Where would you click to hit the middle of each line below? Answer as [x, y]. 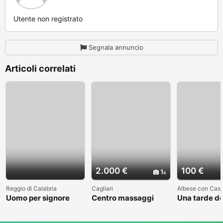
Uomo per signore [38, 198]
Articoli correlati [40, 68]
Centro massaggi [123, 198]
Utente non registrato [48, 18]
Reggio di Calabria [31, 189]
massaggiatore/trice [129, 214]
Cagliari [102, 189]
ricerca [105, 206]
